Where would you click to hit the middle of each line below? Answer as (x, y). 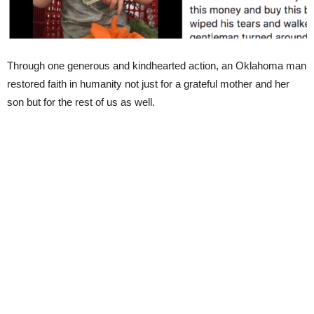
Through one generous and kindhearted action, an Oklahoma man (157, 66)
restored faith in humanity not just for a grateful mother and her (148, 84)
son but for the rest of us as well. (81, 102)
